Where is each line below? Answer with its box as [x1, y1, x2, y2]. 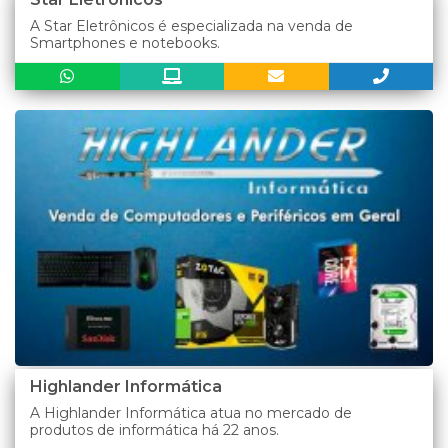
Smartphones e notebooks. [30, 34, 220, 53]
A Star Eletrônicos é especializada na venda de [30, 17, 353, 36]
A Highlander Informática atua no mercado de [30, 404, 352, 423]
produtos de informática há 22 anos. [30, 421, 279, 440]
